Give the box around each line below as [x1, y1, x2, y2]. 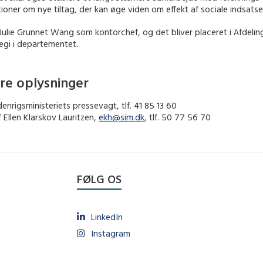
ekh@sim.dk [99, 112, 144, 123]
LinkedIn [90, 211, 123, 222]
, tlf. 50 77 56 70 [144, 112, 211, 123]
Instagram [90, 227, 130, 239]
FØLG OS [76, 171, 122, 186]
